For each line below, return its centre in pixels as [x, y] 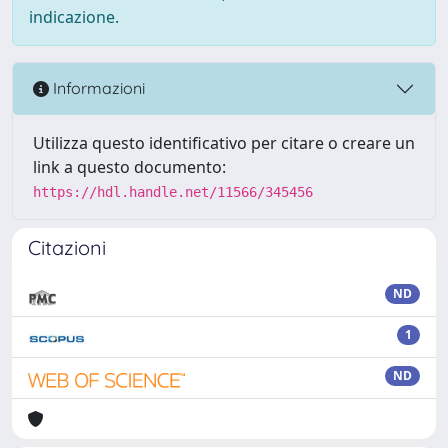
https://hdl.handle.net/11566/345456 [173, 191]
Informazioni [97, 88]
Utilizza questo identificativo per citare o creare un [224, 142]
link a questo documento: [129, 166]
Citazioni [67, 247]
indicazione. [74, 16]
